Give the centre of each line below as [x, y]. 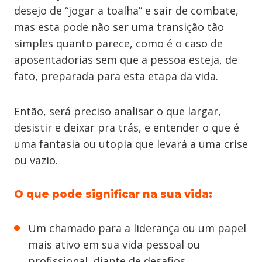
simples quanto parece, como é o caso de [118, 43]
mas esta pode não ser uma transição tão [119, 27]
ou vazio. [36, 160]
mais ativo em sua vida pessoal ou [114, 244]
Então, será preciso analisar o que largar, [118, 111]
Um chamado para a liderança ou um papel [137, 228]
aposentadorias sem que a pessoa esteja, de [126, 60]
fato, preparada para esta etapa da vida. [116, 76]
